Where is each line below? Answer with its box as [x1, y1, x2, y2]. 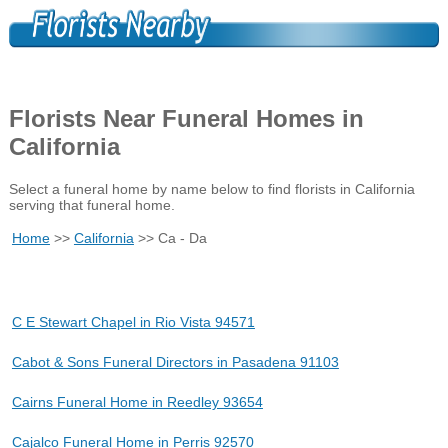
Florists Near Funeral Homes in [8, 104, 364, 132]
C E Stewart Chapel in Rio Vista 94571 [11, 313, 255, 330]
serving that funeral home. [8, 196, 175, 213]
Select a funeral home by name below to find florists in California [8, 180, 415, 197]
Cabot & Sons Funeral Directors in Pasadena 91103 [11, 353, 339, 370]
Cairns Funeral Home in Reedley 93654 [11, 393, 263, 410]
